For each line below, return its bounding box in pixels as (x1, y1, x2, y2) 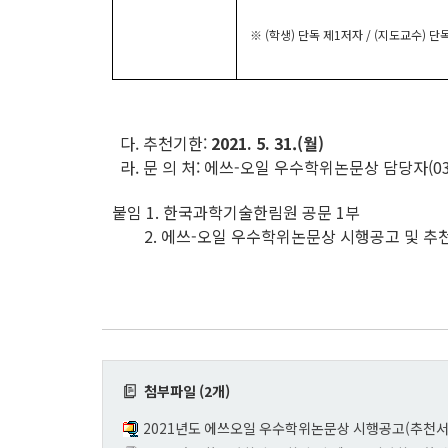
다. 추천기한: (112, 130, 211, 155)
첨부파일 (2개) (137, 380, 231, 401)
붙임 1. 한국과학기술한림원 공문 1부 (112, 199, 360, 224)
